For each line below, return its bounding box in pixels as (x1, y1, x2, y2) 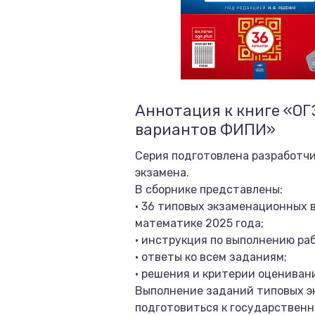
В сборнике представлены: (135, 183, 283, 196)
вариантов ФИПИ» (135, 120, 276, 139)
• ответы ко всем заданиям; (135, 250, 287, 264)
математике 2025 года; (135, 217, 264, 230)
